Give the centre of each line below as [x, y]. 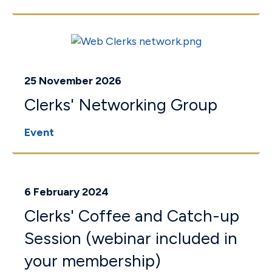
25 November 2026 [73, 81]
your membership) [93, 261]
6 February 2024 [66, 192]
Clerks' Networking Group [121, 105]
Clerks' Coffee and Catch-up [132, 216]
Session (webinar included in [131, 238]
